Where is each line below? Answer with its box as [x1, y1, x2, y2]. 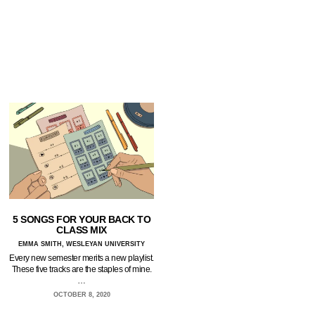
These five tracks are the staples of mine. [11, 264, 152, 275]
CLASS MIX [56, 224, 107, 236]
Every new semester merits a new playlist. [9, 253, 154, 264]
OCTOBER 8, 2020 [53, 291, 110, 299]
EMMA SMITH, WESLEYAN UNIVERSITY [18, 240, 146, 248]
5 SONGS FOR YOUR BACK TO [13, 214, 151, 226]
